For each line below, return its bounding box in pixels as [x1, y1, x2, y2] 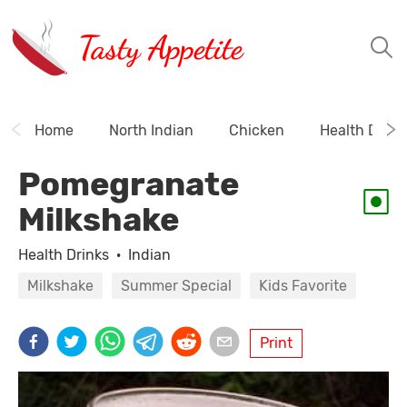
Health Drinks [18, 246, 109, 263]
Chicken [229, 122, 284, 139]
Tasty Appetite [78, 27, 243, 67]
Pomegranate [18, 164, 239, 203]
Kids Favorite [259, 277, 347, 294]
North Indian [109, 122, 194, 139]
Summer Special [121, 277, 232, 294]
